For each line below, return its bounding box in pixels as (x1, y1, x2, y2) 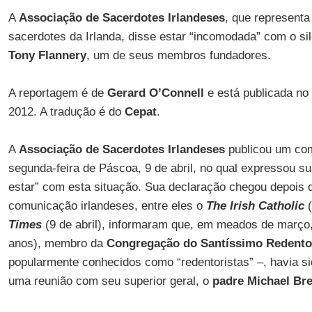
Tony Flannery (8, 49, 86, 62)
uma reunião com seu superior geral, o (8, 274, 212, 288)
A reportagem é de (8, 86, 107, 100)
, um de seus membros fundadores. (86, 49, 271, 62)
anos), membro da (8, 237, 107, 250)
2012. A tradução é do (8, 105, 125, 118)
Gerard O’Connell (107, 86, 208, 100)
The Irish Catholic (205, 199, 308, 212)
